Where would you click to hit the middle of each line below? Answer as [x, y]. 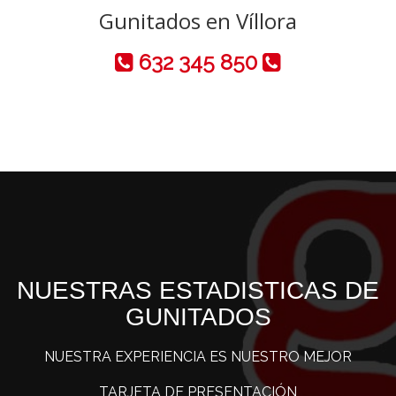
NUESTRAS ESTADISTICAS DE [198, 291]
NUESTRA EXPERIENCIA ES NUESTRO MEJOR [198, 357]
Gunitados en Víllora [198, 21]
